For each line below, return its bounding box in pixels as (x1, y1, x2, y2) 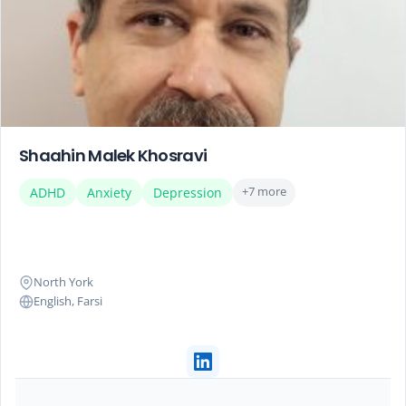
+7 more (242, 183, 286, 199)
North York (34, 274, 93, 290)
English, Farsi (34, 293, 102, 309)
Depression (153, 184, 222, 201)
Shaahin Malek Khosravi (19, 144, 208, 167)
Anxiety (87, 184, 131, 201)
